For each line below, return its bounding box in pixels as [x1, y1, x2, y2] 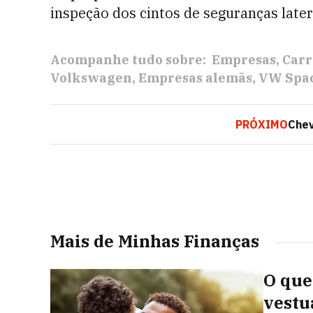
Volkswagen [50, 70, 132, 86]
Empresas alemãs [138, 70, 252, 86]
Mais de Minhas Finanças [50, 230, 259, 252]
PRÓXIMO [235, 117, 288, 131]
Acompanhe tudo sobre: [50, 52, 206, 68]
